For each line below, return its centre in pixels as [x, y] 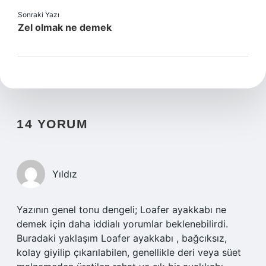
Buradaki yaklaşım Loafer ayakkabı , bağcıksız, [122, 238]
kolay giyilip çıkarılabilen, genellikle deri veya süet [129, 252]
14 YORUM [52, 124]
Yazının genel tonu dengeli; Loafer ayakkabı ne [121, 210]
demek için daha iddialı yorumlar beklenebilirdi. [122, 224]
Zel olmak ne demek [65, 27]
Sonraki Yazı [39, 15]
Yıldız [65, 174]
